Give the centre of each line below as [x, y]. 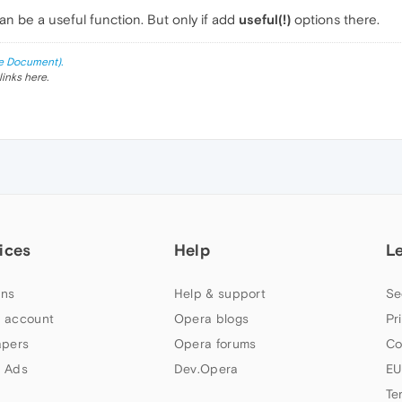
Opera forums [215, 344]
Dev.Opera [206, 369]
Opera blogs [211, 319]
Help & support [220, 294]
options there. [335, 20]
